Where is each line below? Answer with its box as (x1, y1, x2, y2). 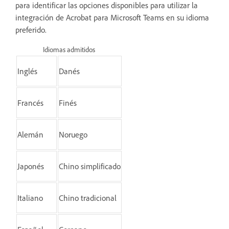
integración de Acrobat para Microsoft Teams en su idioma (15, 12, 209, 22)
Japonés (17, 161, 44, 171)
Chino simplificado (59, 161, 121, 171)
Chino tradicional (59, 192, 117, 203)
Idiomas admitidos (43, 44, 95, 54)
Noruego (59, 129, 87, 140)
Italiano (17, 192, 43, 203)
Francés (17, 97, 43, 108)
